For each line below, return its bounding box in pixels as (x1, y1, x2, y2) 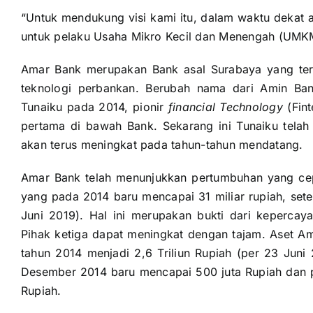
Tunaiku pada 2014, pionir (20, 100, 168, 115)
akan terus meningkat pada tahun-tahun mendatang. (20, 138, 303, 152)
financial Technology (168, 100, 283, 115)
